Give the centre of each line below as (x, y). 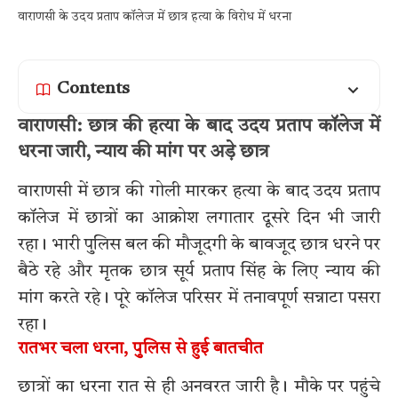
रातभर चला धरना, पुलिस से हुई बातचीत (140, 349)
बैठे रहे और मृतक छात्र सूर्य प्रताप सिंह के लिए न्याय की (199, 271)
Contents (93, 90)
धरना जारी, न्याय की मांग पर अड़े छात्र (143, 153)
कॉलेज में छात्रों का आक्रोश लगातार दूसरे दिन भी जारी (199, 218)
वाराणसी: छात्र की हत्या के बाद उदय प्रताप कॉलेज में (199, 127)
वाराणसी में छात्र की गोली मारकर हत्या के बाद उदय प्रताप (199, 191)
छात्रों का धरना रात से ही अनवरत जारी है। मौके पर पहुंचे (199, 387)
